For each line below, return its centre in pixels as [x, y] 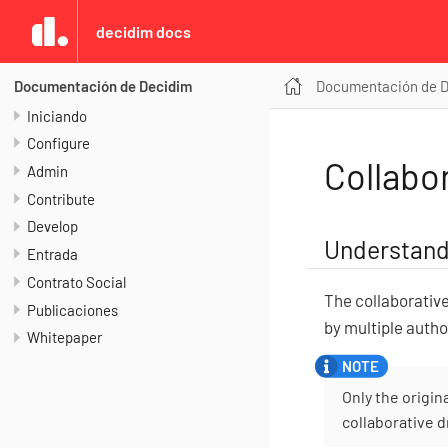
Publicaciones [72, 309]
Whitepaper [64, 337]
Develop [52, 226]
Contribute [61, 198]
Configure [58, 143]
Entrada [52, 254]
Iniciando [57, 115]
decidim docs [144, 31]
